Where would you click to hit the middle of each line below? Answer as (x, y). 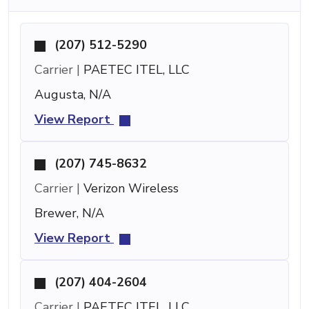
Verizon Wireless (129, 189)
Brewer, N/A (69, 213)
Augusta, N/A (73, 95)
